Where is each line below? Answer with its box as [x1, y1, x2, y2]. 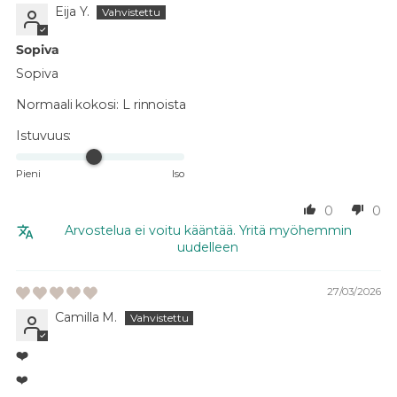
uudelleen [177, 238, 238, 255]
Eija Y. [55, 3, 90, 19]
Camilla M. [55, 308, 118, 325]
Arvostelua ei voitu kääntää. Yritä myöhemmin [64, 222, 352, 238]
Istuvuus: [16, 127, 72, 144]
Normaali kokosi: [16, 96, 119, 113]
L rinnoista [121, 96, 187, 113]
